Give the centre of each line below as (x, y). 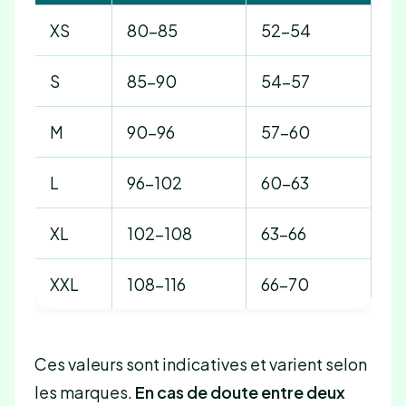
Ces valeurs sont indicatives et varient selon (200, 364)
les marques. (84, 392)
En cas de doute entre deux (240, 392)
